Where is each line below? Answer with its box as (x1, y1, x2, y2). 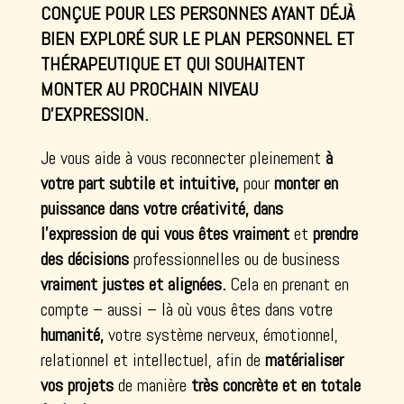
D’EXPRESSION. (40, 102, 152, 126)
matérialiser (264, 347, 344, 372)
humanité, (40, 322, 108, 346)
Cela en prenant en (229, 271, 349, 296)
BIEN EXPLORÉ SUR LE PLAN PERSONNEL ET (40, 26, 354, 50)
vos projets (40, 372, 118, 397)
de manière (117, 372, 191, 397)
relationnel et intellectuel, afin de (40, 347, 265, 372)
